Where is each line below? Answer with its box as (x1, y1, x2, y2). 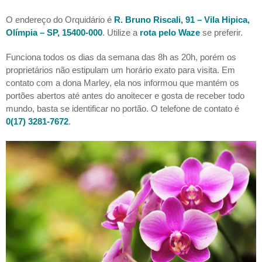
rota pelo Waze (140, 27, 200, 38)
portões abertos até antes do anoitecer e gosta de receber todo (6, 91, 244, 101)
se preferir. (200, 27, 243, 38)
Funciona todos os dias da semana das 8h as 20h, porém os (6, 52, 236, 63)
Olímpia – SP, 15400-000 (6, 27, 102, 38)
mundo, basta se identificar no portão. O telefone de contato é (6, 104, 239, 114)
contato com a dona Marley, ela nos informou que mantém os (6, 78, 239, 88)
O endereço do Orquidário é (6, 15, 114, 25)
